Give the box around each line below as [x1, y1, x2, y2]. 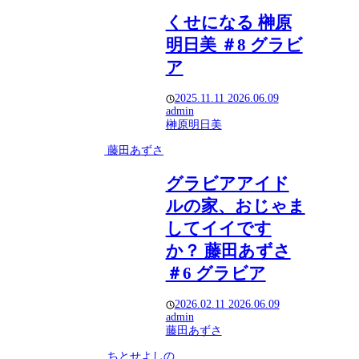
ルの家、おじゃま [165, 196, 305, 216]
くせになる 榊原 [165, 12, 292, 32]
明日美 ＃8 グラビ [165, 34, 303, 54]
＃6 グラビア [165, 263, 266, 283]
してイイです [165, 218, 272, 238]
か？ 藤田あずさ [165, 240, 291, 260]
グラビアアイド [165, 173, 289, 193]
